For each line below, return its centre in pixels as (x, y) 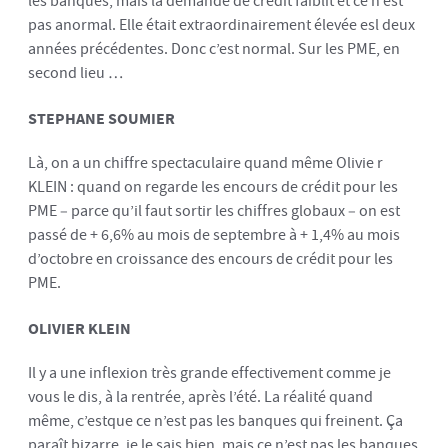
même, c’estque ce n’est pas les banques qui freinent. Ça (215, 421)
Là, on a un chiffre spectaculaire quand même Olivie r (205, 163)
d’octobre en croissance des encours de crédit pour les (210, 259)
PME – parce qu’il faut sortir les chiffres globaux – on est (214, 211)
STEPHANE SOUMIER (101, 117)
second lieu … (75, 73)
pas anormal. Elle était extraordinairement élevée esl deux (221, 25)
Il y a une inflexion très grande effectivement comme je (209, 373)
